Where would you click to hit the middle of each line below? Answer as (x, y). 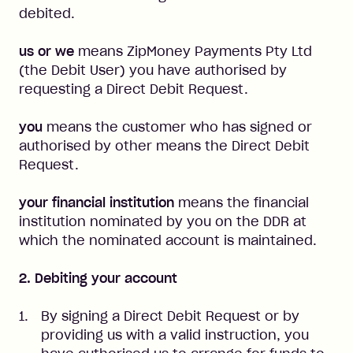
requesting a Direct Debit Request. (134, 89)
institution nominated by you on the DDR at (163, 221)
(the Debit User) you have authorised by (153, 70)
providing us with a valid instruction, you (175, 335)
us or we (46, 51)
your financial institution (97, 203)
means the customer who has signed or (177, 127)
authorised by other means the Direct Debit (164, 146)
